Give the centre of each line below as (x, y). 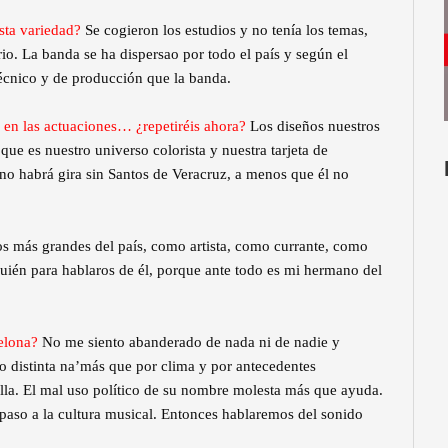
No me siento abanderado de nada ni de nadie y (191, 342)
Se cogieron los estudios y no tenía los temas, (226, 30)
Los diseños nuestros (315, 126)
